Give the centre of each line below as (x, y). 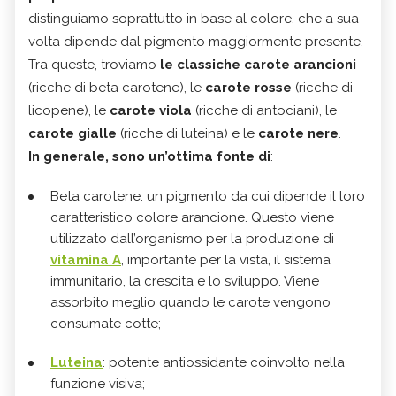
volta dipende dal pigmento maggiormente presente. (196, 42)
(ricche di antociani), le (264, 111)
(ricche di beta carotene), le (117, 88)
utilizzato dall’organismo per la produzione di (192, 239)
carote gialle (74, 134)
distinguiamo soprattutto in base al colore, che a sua (194, 19)
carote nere (298, 134)
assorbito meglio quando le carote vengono (190, 303)
